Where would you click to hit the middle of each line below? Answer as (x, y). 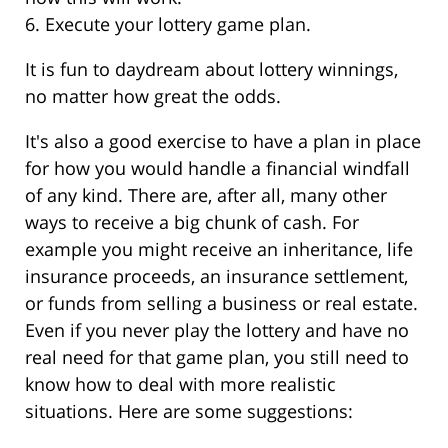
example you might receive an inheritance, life (219, 249)
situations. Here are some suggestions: (189, 411)
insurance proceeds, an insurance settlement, (216, 276)
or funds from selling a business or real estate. (221, 303)
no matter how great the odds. (153, 96)
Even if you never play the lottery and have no (217, 330)
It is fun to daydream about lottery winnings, (211, 69)
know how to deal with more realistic (180, 384)
